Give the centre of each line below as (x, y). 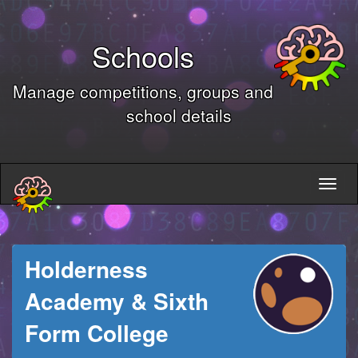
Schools (143, 56)
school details (179, 115)
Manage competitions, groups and (143, 91)
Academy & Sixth (117, 301)
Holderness (86, 269)
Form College (97, 333)
